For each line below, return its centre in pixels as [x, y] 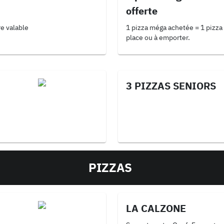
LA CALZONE [156, 208]
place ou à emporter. [158, 37]
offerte [142, 11]
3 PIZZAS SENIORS [171, 86]
